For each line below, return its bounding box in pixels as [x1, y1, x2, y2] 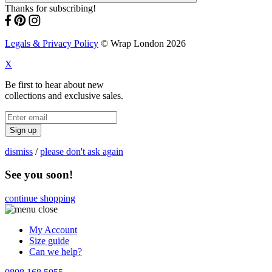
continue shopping [5, 193, 75, 204]
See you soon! [5, 168, 73, 182]
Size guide [29, 236, 69, 246]
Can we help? [29, 246, 82, 257]
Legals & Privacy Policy [5, 38, 98, 49]
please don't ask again [40, 146, 123, 157]
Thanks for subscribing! [5, 2, 96, 13]
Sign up [10, 125, 36, 135]
